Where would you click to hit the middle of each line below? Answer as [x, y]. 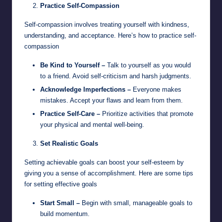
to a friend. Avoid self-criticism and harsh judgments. [116, 76]
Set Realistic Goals [69, 143]
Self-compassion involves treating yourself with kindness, [107, 24]
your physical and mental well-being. [92, 124]
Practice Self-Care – [70, 113]
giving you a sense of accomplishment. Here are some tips [109, 173]
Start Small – [60, 203]
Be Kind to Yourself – [73, 65]
